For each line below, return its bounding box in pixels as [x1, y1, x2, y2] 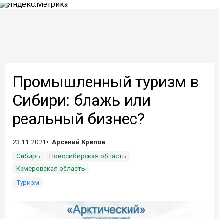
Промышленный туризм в [12, 72, 199, 91]
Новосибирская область [49, 152, 126, 160]
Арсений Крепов [52, 138, 105, 146]
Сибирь [16, 152, 40, 160]
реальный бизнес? [12, 109, 145, 128]
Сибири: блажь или [12, 91, 151, 109]
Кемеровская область [16, 164, 85, 172]
